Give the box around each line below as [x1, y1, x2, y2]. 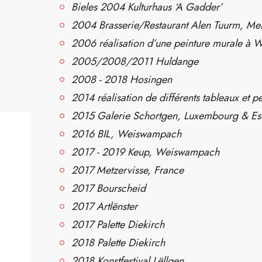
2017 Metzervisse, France [71, 163, 184, 178]
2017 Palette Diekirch [71, 217, 164, 232]
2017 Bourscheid [71, 181, 146, 196]
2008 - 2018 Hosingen [71, 72, 172, 87]
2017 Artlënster [71, 199, 137, 214]
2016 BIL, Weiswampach [71, 126, 181, 142]
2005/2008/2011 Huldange [71, 54, 198, 69]
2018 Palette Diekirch [71, 235, 165, 250]
